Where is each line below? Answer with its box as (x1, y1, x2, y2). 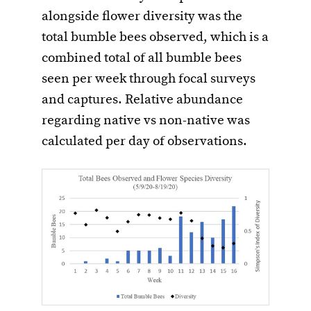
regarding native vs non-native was (42, 112, 250, 129)
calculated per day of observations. (42, 133, 247, 150)
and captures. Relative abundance (42, 91, 243, 108)
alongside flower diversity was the (42, 8, 242, 25)
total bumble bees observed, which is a (42, 28, 269, 46)
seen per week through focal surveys (42, 70, 255, 87)
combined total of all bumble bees (42, 49, 242, 67)
